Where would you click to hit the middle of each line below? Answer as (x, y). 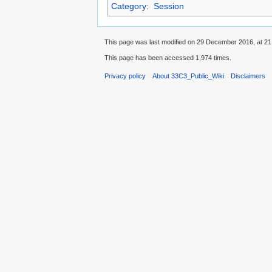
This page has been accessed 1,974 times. (168, 58)
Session (168, 6)
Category (129, 6)
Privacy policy (125, 76)
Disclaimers (248, 76)
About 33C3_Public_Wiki (189, 76)
